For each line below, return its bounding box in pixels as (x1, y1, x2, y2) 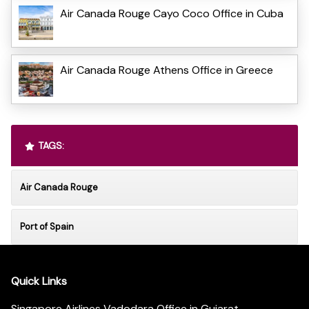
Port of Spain (20, 220, 74, 232)
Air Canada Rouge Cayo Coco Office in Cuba (60, 6, 283, 21)
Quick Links (11, 274, 67, 289)
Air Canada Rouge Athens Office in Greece (60, 62, 273, 77)
